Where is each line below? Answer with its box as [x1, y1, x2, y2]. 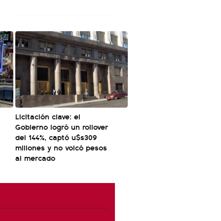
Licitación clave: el [15, 110, 80, 122]
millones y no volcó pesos [15, 142, 107, 153]
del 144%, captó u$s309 [15, 131, 97, 143]
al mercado [15, 152, 55, 164]
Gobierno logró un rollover [15, 121, 108, 133]
